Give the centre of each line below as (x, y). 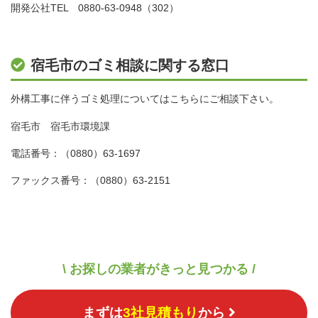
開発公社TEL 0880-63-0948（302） (95, 8)
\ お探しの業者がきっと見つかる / (159, 269)
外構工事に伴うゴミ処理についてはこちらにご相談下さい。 (145, 99)
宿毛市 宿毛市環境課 (60, 126)
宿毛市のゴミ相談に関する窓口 (130, 65)
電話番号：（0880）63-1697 (76, 153)
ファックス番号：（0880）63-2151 (91, 180)
